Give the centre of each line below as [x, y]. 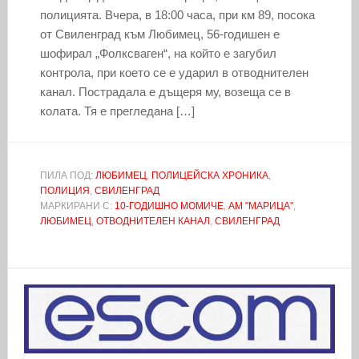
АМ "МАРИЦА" [260, 206]
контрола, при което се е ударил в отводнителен [174, 72]
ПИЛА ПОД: [67, 175]
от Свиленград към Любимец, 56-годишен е [159, 34]
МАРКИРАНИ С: [77, 206]
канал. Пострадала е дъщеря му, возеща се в [165, 91]
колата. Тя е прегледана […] [117, 111]
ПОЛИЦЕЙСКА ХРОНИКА [210, 175]
